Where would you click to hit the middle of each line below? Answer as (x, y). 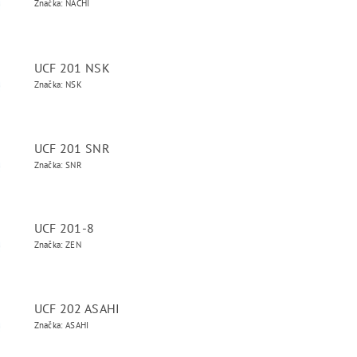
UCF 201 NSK (72, 68)
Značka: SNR (58, 165)
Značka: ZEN (58, 245)
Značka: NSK (58, 84)
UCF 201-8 (64, 228)
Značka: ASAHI (61, 325)
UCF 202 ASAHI (77, 308)
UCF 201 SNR (72, 148)
